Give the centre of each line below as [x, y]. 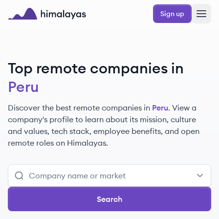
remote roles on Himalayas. [58, 143]
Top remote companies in [96, 68]
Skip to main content [41, 8]
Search [109, 199]
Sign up [172, 14]
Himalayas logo [36, 25]
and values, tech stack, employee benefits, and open [104, 131]
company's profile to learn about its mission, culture [102, 119]
